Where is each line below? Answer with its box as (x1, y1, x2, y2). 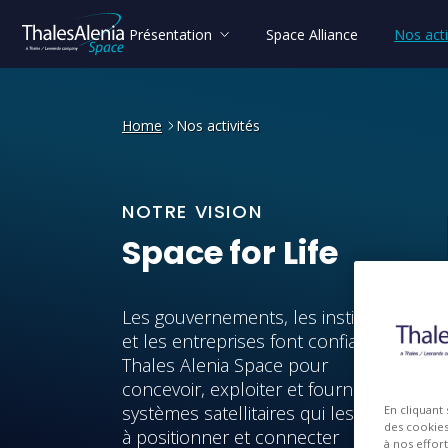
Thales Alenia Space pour (122, 352, 328, 377)
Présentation (128, 24, 212, 44)
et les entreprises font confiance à (122, 328, 401, 353)
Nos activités (176, 116, 260, 135)
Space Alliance (265, 24, 358, 44)
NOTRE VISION (122, 198, 263, 224)
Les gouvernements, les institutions (122, 304, 411, 329)
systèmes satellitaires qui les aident (122, 400, 409, 425)
